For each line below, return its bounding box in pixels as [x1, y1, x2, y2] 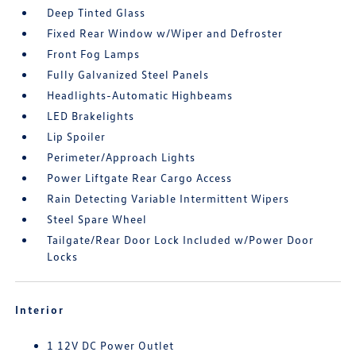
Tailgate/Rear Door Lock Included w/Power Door [47, 233, 315, 246]
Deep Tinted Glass [47, 6, 146, 19]
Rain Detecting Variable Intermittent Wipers [47, 192, 290, 205]
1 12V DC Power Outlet [47, 339, 175, 352]
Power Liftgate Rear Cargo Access [47, 171, 233, 184]
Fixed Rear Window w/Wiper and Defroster [47, 26, 284, 40]
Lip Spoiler [47, 130, 106, 143]
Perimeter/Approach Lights [47, 150, 196, 164]
